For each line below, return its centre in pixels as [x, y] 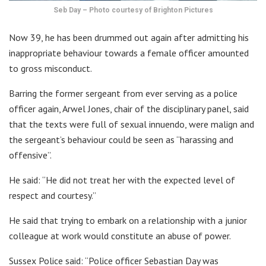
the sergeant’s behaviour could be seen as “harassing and [121, 140]
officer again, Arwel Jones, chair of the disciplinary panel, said [129, 109]
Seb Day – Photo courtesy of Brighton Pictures [133, 10]
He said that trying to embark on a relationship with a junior [128, 221]
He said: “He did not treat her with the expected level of [122, 180]
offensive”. [30, 155]
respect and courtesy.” [53, 196]
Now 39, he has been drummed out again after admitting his [129, 38]
